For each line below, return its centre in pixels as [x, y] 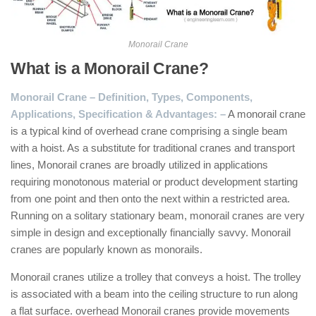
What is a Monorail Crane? [110, 69]
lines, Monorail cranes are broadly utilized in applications [139, 165]
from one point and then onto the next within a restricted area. [150, 199]
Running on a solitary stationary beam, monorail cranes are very [158, 215]
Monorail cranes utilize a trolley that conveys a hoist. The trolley [156, 277]
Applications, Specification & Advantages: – [118, 114]
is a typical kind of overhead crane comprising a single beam [149, 131]
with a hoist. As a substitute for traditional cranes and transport [153, 148]
